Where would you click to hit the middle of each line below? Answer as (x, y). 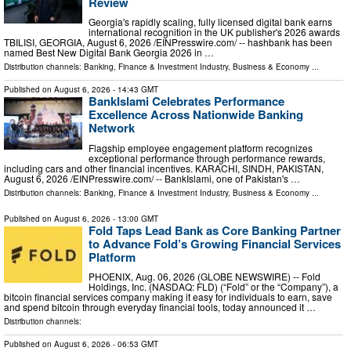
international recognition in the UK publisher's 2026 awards (214, 32)
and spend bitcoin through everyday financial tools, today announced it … (160, 307)
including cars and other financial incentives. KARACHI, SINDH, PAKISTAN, (164, 168)
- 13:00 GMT (134, 218)
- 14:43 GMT (134, 90)
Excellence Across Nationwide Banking (196, 115)
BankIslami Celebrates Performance (186, 101)
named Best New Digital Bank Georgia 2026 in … (109, 52)
